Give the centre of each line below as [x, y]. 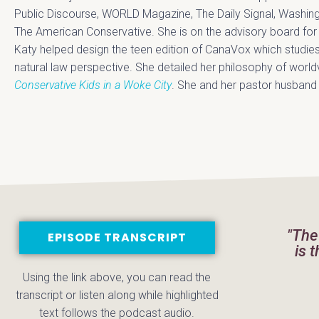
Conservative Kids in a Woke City [93, 85]
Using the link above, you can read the [117, 278]
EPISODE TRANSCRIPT [117, 238]
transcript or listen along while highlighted [117, 296]
